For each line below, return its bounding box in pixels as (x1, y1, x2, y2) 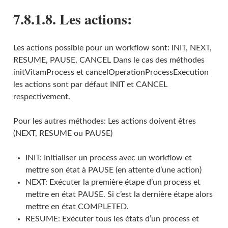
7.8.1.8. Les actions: (13, 9, 132, 30)
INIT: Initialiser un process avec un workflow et (25, 153, 192, 162)
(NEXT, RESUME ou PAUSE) (13, 129, 112, 137)
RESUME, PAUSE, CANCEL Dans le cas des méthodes (13, 55, 205, 64)
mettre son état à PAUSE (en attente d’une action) (25, 165, 202, 174)
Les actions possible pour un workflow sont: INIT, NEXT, (13, 43, 212, 52)
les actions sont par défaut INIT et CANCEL (13, 80, 167, 89)
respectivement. (13, 92, 70, 101)
